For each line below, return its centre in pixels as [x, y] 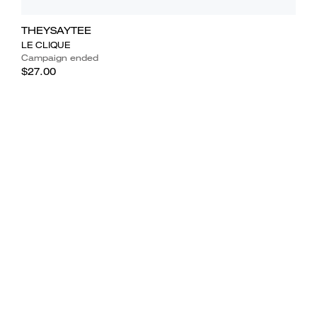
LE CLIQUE [45, 45]
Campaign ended [59, 57]
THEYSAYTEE [56, 30]
